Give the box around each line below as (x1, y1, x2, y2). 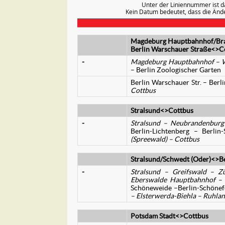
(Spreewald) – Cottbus (131, 135, 199, 143)
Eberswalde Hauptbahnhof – (131, 176, 222, 184)
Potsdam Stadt (131, 212, 175, 220)
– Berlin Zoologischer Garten (131, 66, 221, 74)
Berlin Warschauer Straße (131, 45, 211, 53)
